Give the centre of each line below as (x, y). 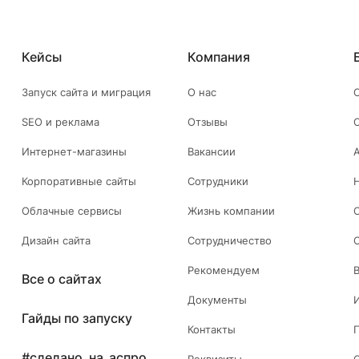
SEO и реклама (60, 122)
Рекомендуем (223, 270)
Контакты (211, 330)
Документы (217, 300)
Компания (218, 57)
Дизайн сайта (56, 241)
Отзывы (207, 122)
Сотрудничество (229, 241)
